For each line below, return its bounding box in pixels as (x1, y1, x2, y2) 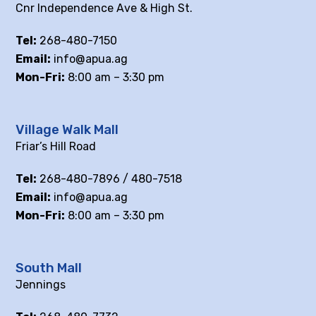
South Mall (16, 260, 83, 276)
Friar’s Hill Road (16, 140, 97, 154)
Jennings (16, 278, 66, 292)
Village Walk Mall (16, 122, 119, 138)
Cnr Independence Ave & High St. (16, 1, 193, 16)
